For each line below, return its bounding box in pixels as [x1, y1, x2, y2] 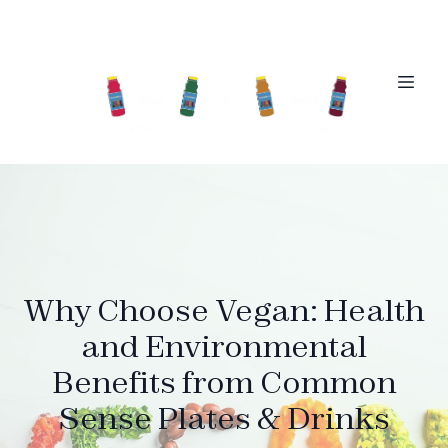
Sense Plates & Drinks [58, 399, 390, 437]
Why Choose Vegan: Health [23, 291, 425, 329]
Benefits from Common [51, 363, 397, 401]
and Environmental [81, 327, 367, 365]
